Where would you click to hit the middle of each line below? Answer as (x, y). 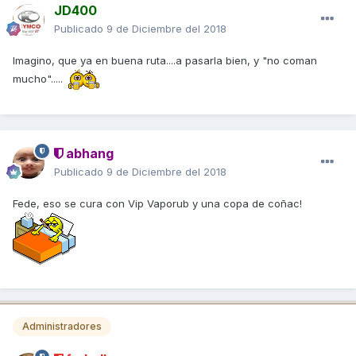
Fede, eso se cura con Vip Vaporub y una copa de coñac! (159, 203)
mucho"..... (38, 78)
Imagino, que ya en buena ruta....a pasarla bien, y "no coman (165, 60)
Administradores (62, 327)
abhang (88, 153)
